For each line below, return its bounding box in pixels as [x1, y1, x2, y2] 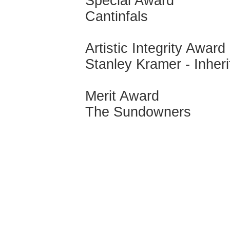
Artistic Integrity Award [85, 41, 225, 56]
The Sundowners [85, 104, 191, 120]
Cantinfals [85, 9, 148, 24]
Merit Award [85, 88, 159, 104]
